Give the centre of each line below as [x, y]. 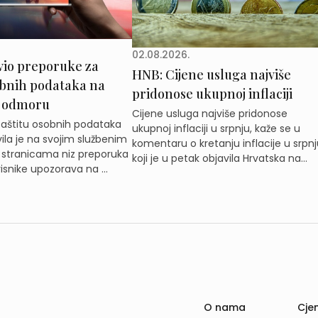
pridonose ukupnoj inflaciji [212, 94]
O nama [225, 307]
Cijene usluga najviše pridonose [209, 114]
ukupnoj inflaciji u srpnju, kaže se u [216, 129]
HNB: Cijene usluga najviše [211, 75]
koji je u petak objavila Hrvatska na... [219, 159]
